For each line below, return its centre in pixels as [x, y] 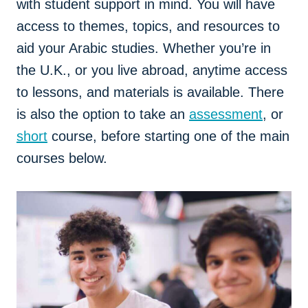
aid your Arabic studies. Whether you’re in [144, 48]
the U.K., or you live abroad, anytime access [152, 70]
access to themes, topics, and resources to [148, 26]
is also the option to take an [103, 114]
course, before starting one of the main [168, 136]
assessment [226, 114]
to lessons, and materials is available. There [150, 92]
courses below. [62, 158]
